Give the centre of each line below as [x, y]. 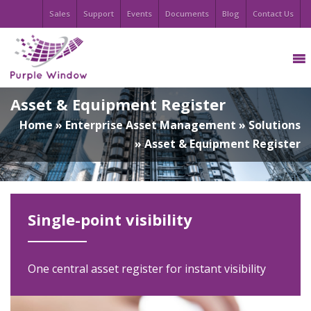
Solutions [275, 125]
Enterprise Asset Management [151, 125]
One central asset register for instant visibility [147, 268]
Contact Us [273, 14]
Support [99, 14]
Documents [187, 14]
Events [140, 14]
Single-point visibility [110, 219]
